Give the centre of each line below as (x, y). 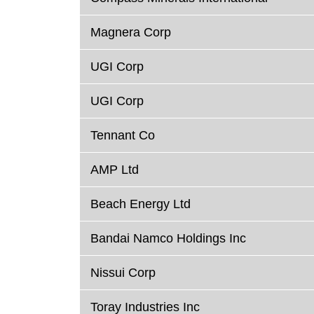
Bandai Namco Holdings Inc (168, 239)
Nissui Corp (123, 273)
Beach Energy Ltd (141, 204)
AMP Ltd (115, 170)
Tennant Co (123, 136)
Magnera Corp (131, 33)
